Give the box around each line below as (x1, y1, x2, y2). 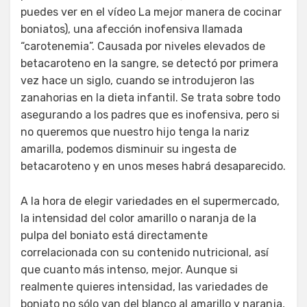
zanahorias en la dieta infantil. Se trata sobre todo (21, 91, 280, 105)
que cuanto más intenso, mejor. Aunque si (21, 263, 238, 277)
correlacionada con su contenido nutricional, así (21, 246, 269, 260)
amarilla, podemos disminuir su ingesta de (21, 143, 236, 156)
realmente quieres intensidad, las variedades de (21, 280, 268, 294)
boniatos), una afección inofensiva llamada (21, 23, 243, 36)
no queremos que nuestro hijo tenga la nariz (21, 125, 249, 139)
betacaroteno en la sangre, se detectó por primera (21, 57, 278, 71)
